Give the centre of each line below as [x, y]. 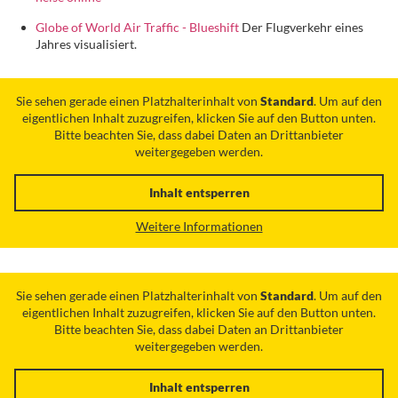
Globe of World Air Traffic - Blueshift [137, 27]
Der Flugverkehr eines [301, 27]
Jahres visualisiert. [86, 44]
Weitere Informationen [199, 226]
